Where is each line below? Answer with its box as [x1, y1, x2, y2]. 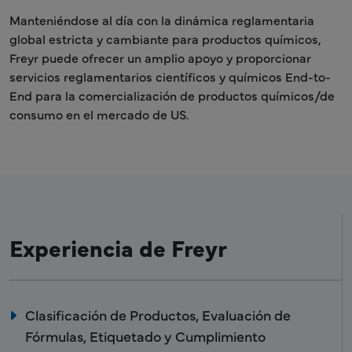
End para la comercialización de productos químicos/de [9, 86, 335, 104]
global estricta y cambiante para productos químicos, [9, 29, 321, 47]
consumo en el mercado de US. [9, 104, 189, 123]
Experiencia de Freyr [9, 230, 227, 263]
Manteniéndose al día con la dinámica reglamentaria [9, 10, 314, 28]
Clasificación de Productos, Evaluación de [25, 304, 291, 324]
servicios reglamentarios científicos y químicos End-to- [9, 67, 331, 85]
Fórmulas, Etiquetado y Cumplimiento [25, 325, 266, 346]
